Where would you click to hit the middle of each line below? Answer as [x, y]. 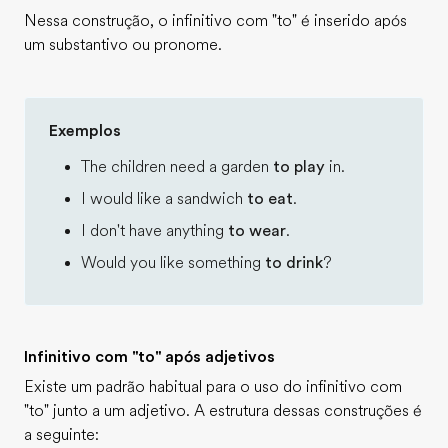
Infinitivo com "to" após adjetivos [149, 357]
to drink [294, 263]
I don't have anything [154, 231]
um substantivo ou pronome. [123, 45]
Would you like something [173, 263]
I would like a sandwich [164, 199]
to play [299, 167]
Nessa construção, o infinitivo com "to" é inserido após [215, 21]
